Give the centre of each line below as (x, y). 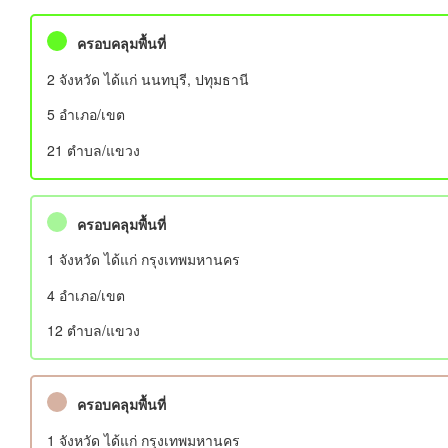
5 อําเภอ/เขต (86, 114)
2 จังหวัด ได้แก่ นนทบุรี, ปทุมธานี (148, 78)
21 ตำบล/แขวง (93, 149)
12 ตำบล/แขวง (93, 330)
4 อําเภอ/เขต (86, 294)
